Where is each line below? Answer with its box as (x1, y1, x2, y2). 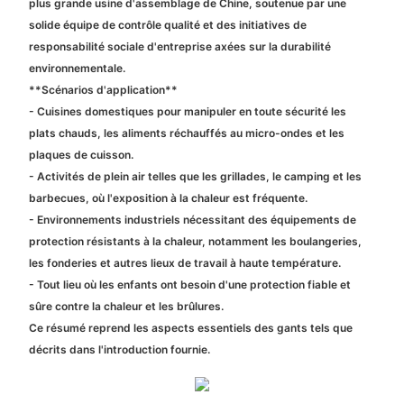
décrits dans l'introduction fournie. (28, 342, 210, 356)
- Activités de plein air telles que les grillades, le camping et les (28, 169, 362, 183)
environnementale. (28, 60, 125, 75)
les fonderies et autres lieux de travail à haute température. (28, 255, 341, 270)
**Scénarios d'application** (28, 82, 178, 96)
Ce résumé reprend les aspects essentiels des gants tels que (28, 320, 353, 335)
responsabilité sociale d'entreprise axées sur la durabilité (28, 39, 331, 53)
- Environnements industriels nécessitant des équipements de (28, 212, 356, 226)
